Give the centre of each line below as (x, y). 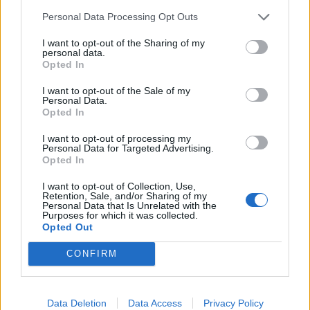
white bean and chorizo (218, 122)
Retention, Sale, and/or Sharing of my (125, 195)
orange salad (42, 122)
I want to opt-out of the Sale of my (116, 90)
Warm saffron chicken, (217, 110)
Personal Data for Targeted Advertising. (128, 148)
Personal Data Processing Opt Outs (120, 17)
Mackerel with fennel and (75, 110)
